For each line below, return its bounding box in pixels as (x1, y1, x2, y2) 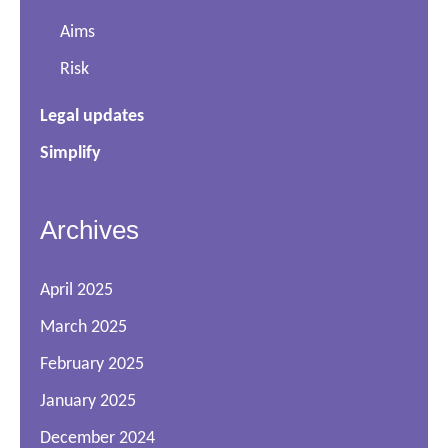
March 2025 (40, 317, 127, 337)
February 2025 (40, 354, 144, 374)
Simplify (40, 143, 101, 163)
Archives (40, 214, 139, 245)
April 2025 (40, 280, 113, 300)
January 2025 (40, 391, 136, 411)
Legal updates (40, 106, 144, 126)
